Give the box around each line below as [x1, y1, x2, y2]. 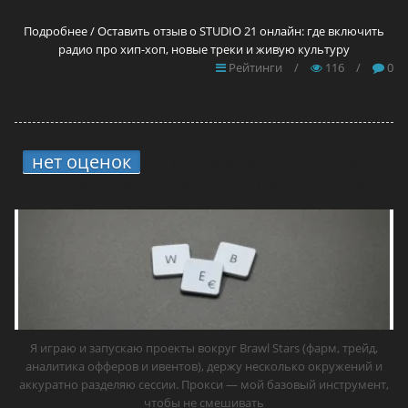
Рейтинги [226, 59, 283, 76]
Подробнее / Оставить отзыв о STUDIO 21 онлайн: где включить [24, 23, 384, 39]
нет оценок [31, 149, 131, 174]
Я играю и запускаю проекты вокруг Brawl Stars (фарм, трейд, [30, 340, 378, 356]
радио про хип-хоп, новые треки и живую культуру [58, 41, 350, 57]
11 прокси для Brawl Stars [168, 149, 391, 174]
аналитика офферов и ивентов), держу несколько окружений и [25, 358, 382, 374]
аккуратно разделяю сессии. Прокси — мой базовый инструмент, [19, 376, 389, 393]
